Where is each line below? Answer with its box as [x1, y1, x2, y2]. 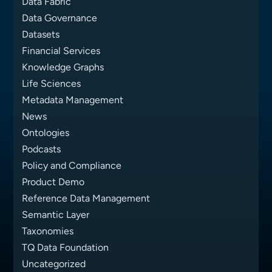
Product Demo [22, 176, 85, 188]
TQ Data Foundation [22, 242, 109, 254]
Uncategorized [22, 258, 86, 270]
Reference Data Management [22, 192, 151, 205]
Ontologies [22, 127, 70, 139]
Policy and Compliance [22, 160, 122, 172]
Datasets [22, 29, 60, 41]
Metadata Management [22, 94, 124, 106]
